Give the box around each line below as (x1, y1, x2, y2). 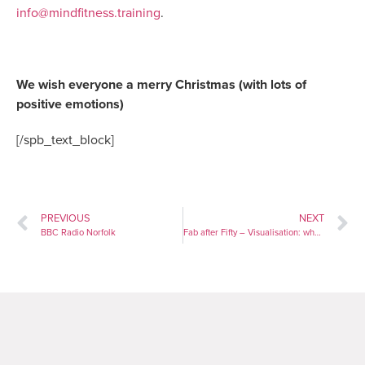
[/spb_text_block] (16, 131, 114, 148)
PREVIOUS (41, 211, 90, 225)
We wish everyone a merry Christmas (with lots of (16, 76, 306, 93)
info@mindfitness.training (16, 4, 161, 21)
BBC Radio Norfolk (41, 226, 116, 238)
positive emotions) (16, 95, 124, 112)
